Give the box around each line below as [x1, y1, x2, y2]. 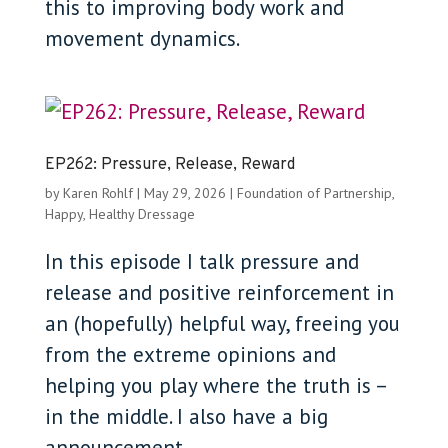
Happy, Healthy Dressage [44, 204, 195, 223]
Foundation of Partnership [236, 183, 392, 202]
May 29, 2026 [143, 183, 226, 202]
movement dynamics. [44, 24, 240, 52]
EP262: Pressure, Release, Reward [44, 154, 295, 175]
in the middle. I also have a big [44, 402, 328, 430]
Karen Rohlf [62, 183, 133, 202]
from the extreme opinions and [44, 340, 336, 368]
